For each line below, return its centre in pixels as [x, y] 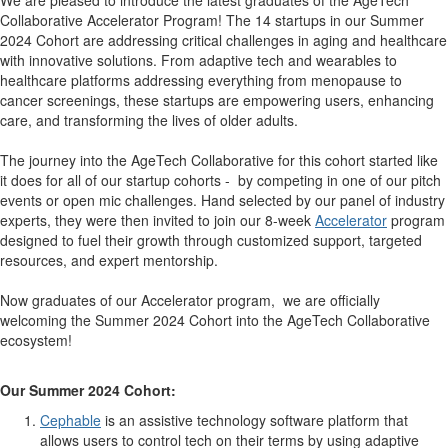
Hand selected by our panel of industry [323, 200]
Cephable [70, 420]
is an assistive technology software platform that [254, 420]
